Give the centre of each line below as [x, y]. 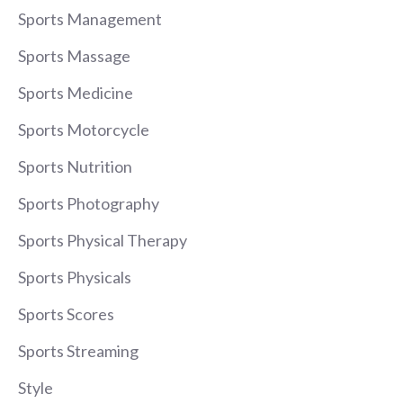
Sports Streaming [78, 351]
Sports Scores [66, 314]
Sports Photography [89, 204]
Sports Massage [74, 56]
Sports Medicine [76, 93]
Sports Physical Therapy [103, 241]
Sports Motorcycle [84, 130]
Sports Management [90, 19]
